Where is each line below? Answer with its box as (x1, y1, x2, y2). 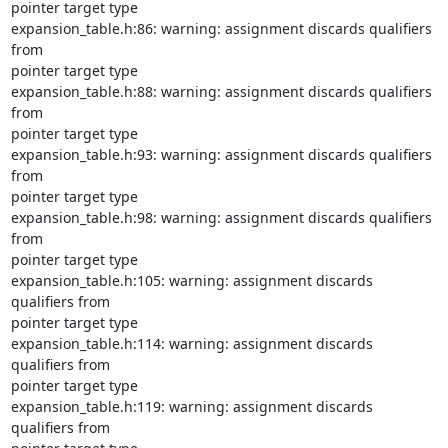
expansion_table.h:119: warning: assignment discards (10, 397, 373, 416)
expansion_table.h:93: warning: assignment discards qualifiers (10, 145, 432, 164)
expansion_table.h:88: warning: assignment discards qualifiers (10, 82, 432, 101)
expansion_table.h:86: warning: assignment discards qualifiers (10, 19, 432, 38)
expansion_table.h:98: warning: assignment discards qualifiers (10, 208, 432, 227)
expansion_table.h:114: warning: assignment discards (10, 334, 373, 353)
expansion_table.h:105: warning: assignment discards (10, 271, 373, 290)
